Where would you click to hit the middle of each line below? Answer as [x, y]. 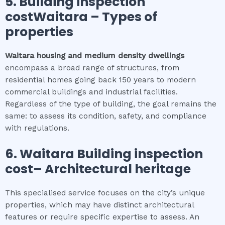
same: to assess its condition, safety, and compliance [106, 116]
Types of [130, 17]
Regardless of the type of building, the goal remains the [111, 104]
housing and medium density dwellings [109, 56]
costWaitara [46, 17]
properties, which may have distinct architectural [99, 205]
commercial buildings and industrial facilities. [91, 92]
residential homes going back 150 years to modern [100, 80]
